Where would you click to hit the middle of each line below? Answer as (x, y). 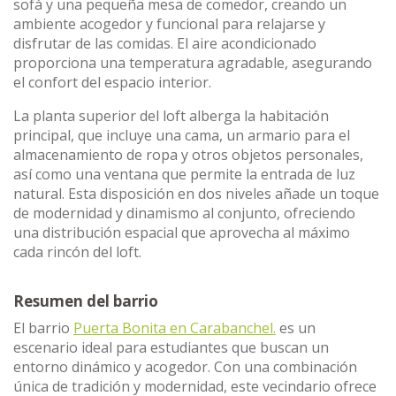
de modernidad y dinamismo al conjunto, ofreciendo (184, 213)
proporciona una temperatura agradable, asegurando (193, 63)
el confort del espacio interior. (112, 82)
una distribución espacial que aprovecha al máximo (182, 232)
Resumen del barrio (86, 301)
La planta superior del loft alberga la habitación (171, 116)
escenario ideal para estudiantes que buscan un (171, 347)
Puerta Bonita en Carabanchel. (175, 328)
